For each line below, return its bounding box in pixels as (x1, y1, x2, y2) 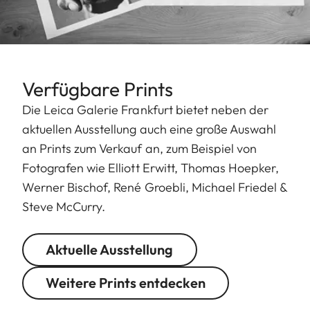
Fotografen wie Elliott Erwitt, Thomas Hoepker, (22, 159, 280, 176)
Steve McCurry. (22, 198, 109, 215)
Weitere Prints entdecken (46, 273, 206, 291)
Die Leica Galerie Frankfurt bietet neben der (22, 101, 269, 118)
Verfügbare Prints (22, 76, 173, 101)
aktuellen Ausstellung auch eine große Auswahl (22, 120, 277, 137)
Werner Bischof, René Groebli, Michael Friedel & (22, 179, 288, 195)
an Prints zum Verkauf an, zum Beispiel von (22, 140, 257, 156)
